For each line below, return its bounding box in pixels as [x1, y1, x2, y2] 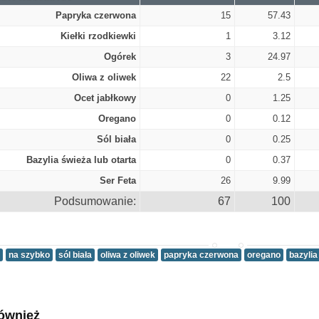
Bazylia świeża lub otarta [26, 155, 136, 166]
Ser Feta [100, 175, 136, 187]
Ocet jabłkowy [74, 93, 136, 104]
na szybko [9, 250, 50, 261]
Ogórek [104, 51, 136, 63]
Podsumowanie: [54, 195, 136, 208]
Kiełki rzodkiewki [61, 31, 136, 42]
